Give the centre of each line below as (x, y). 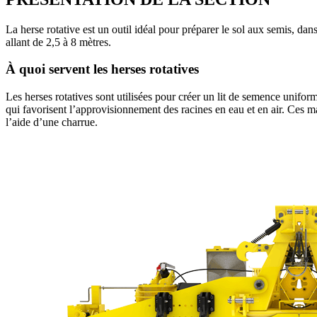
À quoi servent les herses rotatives (102, 69)
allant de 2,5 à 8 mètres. (58, 42)
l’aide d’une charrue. (52, 122)
